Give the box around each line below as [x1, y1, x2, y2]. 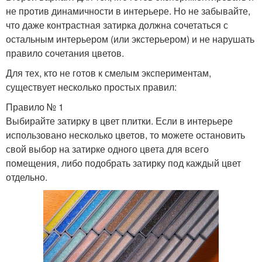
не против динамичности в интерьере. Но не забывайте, [6, 4, 250, 18]
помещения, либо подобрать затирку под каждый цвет [6, 156, 241, 170]
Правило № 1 [6, 100, 64, 113]
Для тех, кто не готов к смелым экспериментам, [6, 66, 211, 80]
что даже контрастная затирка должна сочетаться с [6, 18, 228, 32]
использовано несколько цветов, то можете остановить [6, 128, 245, 142]
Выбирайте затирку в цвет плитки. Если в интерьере [6, 114, 233, 127]
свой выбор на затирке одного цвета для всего [6, 142, 209, 156]
